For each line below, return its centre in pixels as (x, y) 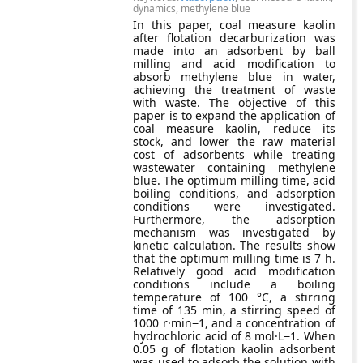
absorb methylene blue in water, (234, 77)
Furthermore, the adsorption (234, 219)
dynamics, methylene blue (192, 9)
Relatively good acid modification (234, 271)
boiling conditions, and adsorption (234, 193)
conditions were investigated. (234, 206)
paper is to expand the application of (234, 115)
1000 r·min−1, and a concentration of (234, 323)
